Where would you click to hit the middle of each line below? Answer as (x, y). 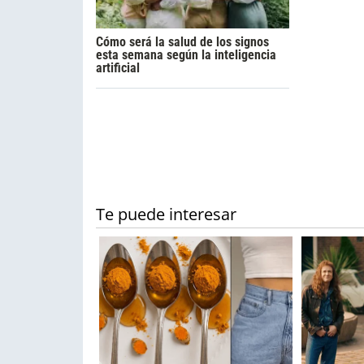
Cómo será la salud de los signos (182, 42)
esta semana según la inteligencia (186, 55)
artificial (118, 68)
